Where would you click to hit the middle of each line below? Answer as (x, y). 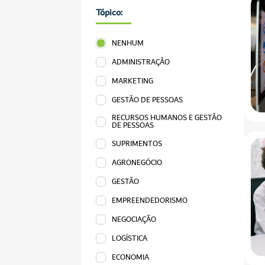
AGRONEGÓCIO (137, 163)
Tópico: (109, 12)
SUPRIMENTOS (137, 144)
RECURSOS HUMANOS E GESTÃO (167, 118)
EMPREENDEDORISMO (150, 201)
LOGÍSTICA (130, 238)
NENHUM (128, 43)
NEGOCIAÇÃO (134, 219)
